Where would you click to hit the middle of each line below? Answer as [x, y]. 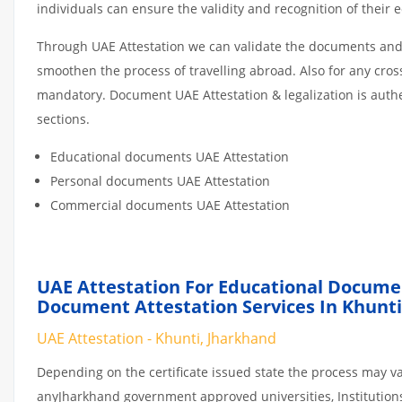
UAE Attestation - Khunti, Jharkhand [157, 338]
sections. [63, 118]
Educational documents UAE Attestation [170, 156]
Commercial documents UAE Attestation [170, 205]
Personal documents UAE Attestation [160, 180]
